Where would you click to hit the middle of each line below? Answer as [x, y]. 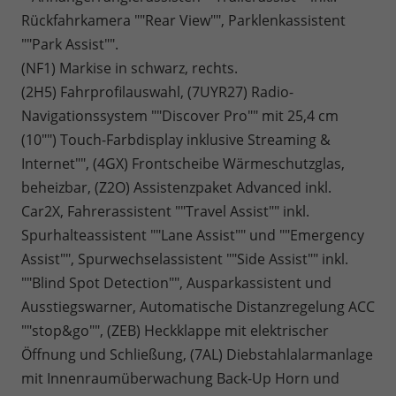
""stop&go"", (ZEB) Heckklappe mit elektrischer [175, 331]
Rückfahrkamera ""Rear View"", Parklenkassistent [183, 21]
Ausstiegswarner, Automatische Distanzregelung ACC [198, 307]
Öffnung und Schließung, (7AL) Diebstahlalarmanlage [197, 355]
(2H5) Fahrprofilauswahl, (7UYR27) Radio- [157, 92]
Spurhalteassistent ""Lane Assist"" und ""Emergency [193, 236]
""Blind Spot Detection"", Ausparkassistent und [176, 283]
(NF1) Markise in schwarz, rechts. [129, 69]
